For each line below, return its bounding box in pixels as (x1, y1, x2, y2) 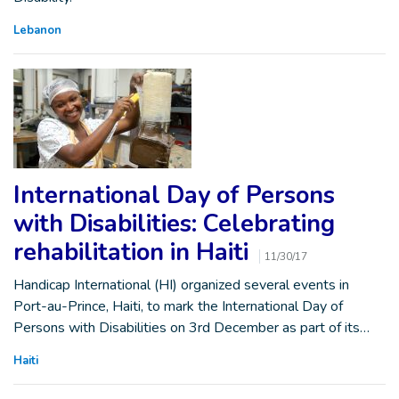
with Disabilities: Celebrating (13, 207, 335, 240)
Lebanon (13, 21, 61, 38)
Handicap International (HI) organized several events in (13, 274, 349, 295)
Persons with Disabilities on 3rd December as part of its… (13, 317, 370, 338)
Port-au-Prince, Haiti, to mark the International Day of (13, 296, 343, 316)
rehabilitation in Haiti (13, 235, 255, 269)
